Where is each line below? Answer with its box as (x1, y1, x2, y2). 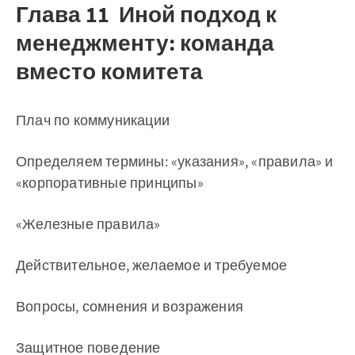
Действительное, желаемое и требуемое (16, 256, 288, 274)
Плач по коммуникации (16, 111, 170, 129)
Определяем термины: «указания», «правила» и (16, 152, 334, 170)
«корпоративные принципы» (16, 174, 204, 192)
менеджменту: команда (16, 29, 274, 57)
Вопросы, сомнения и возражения (16, 297, 243, 315)
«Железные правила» (16, 215, 161, 233)
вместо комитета (16, 57, 203, 86)
